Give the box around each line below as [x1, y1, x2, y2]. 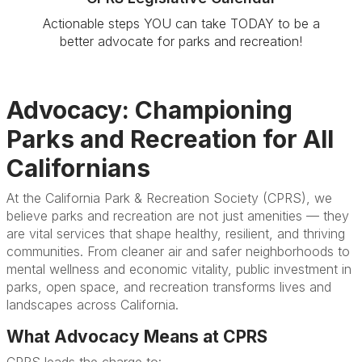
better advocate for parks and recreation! [60, 33, 302, 49]
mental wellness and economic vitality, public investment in [6, 261, 351, 277]
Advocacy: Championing [6, 95, 293, 124]
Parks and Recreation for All [6, 124, 334, 154]
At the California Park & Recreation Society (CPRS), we [6, 190, 332, 206]
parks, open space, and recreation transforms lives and [6, 279, 331, 295]
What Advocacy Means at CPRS [6, 326, 267, 347]
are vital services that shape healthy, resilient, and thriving [6, 225, 345, 242]
